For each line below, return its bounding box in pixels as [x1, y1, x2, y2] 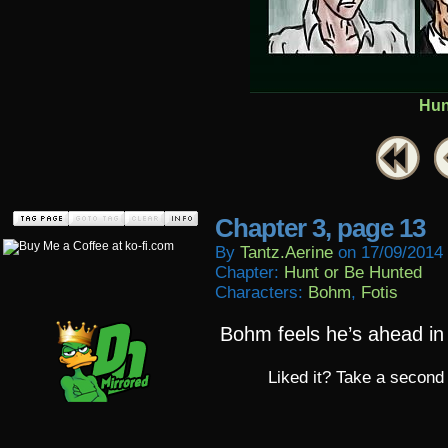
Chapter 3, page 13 [215, 213, 425, 243]
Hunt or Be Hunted [284, 263, 422, 282]
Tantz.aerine [240, 243, 333, 262]
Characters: [215, 283, 308, 302]
